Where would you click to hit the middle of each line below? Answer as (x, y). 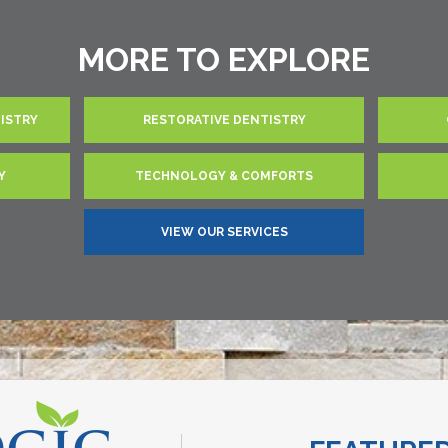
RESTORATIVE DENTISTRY (224, 119)
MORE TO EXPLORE (224, 59)
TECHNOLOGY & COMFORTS (224, 175)
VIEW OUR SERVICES (224, 231)
